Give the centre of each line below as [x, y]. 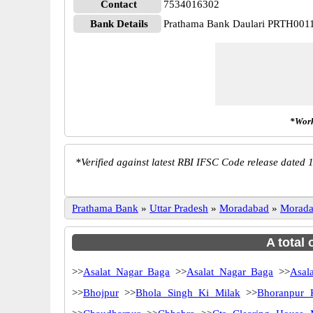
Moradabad [244, 208]
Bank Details [119, 24]
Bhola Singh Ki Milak [188, 293]
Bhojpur [101, 293]
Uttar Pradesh [179, 208]
